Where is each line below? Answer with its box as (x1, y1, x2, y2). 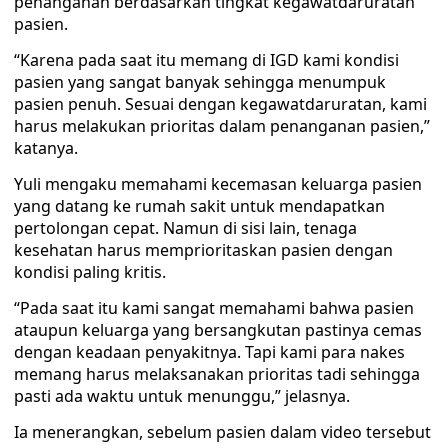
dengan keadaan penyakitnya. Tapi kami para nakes (14, 341, 405, 363)
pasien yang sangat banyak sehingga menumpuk (14, 71, 386, 93)
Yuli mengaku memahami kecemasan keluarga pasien (14, 173, 422, 195)
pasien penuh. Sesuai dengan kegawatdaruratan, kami (14, 93, 427, 115)
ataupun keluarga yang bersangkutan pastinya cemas (14, 319, 422, 341)
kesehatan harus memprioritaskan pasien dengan (14, 239, 393, 261)
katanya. (14, 137, 78, 159)
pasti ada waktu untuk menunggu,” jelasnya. (14, 385, 350, 407)
